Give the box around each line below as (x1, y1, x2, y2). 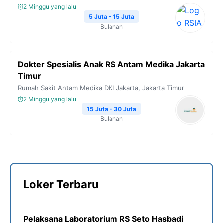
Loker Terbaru (23, 178, 99, 191)
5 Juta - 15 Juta (89, 13, 134, 20)
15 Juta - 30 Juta (87, 105, 136, 112)
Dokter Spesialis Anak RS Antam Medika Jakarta (18, 59, 205, 69)
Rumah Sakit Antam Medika (18, 84, 102, 92)
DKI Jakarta (104, 84, 138, 92)
